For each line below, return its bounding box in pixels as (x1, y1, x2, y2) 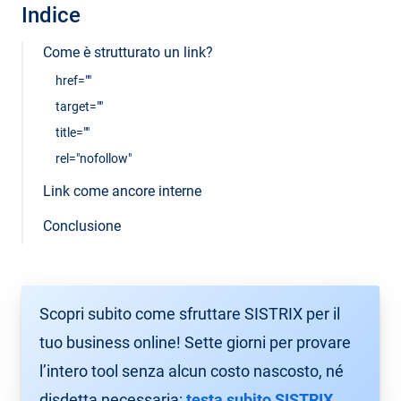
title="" (55, 125, 90, 140)
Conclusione (43, 218, 121, 235)
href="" (55, 73, 91, 88)
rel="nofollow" (55, 151, 132, 166)
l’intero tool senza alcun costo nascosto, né (39, 362, 344, 380)
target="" (55, 99, 103, 114)
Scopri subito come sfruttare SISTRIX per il (39, 304, 340, 323)
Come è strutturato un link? (43, 44, 213, 61)
